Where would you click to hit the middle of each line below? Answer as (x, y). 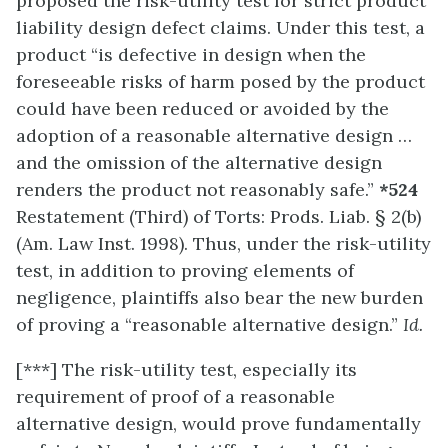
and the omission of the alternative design (199, 162)
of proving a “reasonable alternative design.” (209, 324)
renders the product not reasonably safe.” (197, 189)
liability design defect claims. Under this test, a (220, 27)
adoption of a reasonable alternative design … (214, 135)
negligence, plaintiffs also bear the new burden (219, 297)
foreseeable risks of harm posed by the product (220, 81)
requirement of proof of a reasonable (175, 396)
